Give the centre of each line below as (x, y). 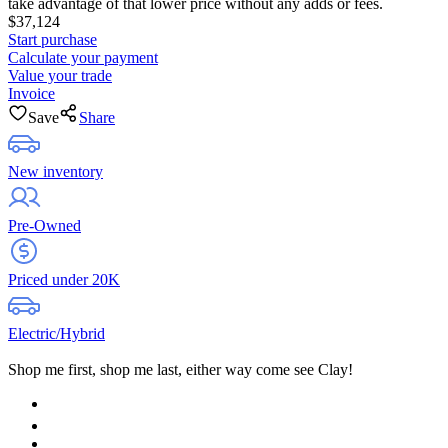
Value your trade (60, 75)
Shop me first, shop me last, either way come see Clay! (180, 369)
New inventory (55, 171)
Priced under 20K (64, 279)
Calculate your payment (83, 57)
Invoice (31, 93)
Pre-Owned (44, 225)
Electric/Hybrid (56, 333)
